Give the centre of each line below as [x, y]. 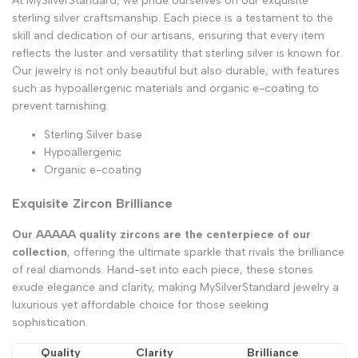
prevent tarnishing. [60, 106]
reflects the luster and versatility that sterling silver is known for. [177, 54]
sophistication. [50, 322]
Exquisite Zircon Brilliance [92, 203]
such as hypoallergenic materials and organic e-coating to [165, 89]
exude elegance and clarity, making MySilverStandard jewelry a [175, 287]
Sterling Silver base [93, 135]
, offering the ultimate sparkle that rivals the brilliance [206, 252]
